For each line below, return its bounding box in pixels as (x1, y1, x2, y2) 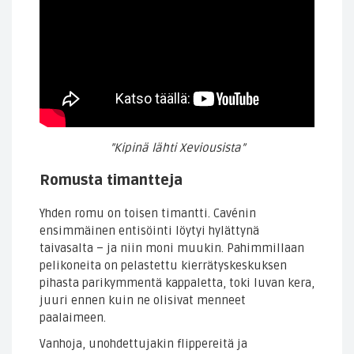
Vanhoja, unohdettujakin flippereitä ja (40, 336, 247, 351)
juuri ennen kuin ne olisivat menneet (40, 293, 246, 308)
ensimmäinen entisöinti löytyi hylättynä (40, 224, 259, 239)
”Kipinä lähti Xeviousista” (109, 141, 245, 156)
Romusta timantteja (40, 171, 183, 190)
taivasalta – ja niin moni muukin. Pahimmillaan (40, 241, 304, 256)
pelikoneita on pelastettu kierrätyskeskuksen (40, 258, 287, 273)
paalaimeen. (40, 311, 106, 326)
